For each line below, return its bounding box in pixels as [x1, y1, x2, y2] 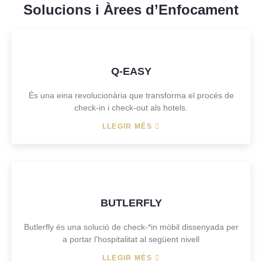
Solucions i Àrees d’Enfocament [23, 2, 239, 18]
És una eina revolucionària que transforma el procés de [28, 91, 234, 100]
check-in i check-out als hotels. [74, 103, 188, 112]
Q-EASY [111, 65, 151, 77]
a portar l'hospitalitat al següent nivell [63, 235, 199, 244]
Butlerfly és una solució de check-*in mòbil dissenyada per [23, 222, 239, 232]
